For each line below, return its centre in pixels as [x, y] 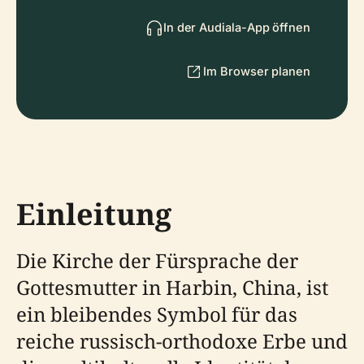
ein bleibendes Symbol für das [157, 314]
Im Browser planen [257, 71]
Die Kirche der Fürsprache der [157, 260]
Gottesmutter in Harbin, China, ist [172, 287]
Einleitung [94, 214]
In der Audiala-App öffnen [236, 27]
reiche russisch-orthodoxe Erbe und [182, 341]
